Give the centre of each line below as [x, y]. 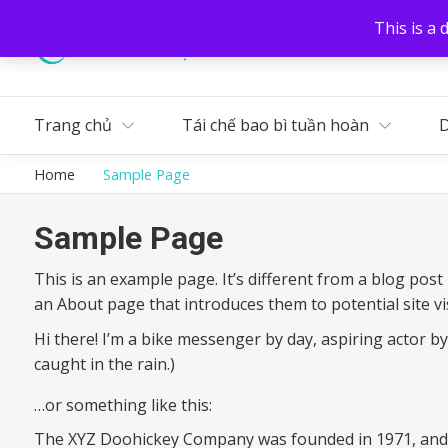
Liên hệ [324, 47]
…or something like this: [123, 404]
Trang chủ [73, 125]
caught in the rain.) [104, 363]
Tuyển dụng [404, 47]
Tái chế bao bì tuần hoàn [275, 125]
